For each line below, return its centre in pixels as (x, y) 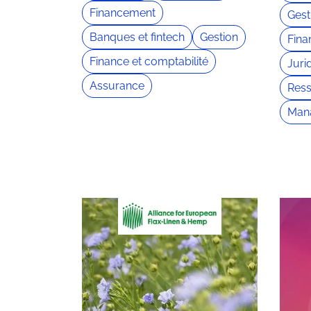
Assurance (117, 85)
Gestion (219, 37)
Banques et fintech (137, 37)
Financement (123, 12)
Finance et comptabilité (149, 61)
